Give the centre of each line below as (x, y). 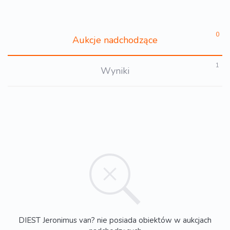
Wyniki (115, 71)
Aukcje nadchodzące (115, 40)
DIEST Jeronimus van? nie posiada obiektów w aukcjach (115, 220)
